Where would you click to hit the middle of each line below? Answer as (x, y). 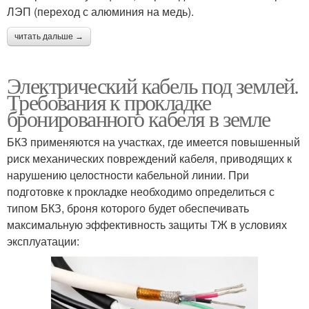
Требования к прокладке (109, 101)
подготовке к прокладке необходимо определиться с (141, 191)
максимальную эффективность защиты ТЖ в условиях (147, 224)
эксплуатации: (43, 241)
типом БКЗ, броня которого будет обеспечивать (128, 208)
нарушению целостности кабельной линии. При (128, 175)
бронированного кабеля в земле (139, 118)
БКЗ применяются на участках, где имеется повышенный (153, 141)
